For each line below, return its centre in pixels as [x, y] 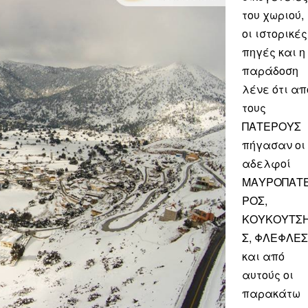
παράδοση [270, 71]
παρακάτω [271, 294]
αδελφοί [266, 164]
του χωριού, [273, 15]
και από [263, 256]
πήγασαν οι [274, 145]
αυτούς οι [268, 275]
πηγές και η [274, 52]
